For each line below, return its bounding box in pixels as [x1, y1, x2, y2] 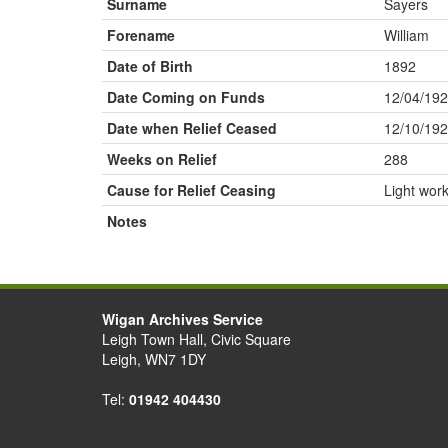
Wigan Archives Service [102, 309, 263, 329]
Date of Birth [107, 56, 193, 76]
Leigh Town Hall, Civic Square [102, 329, 291, 349]
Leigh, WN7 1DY [102, 349, 206, 369]
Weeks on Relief [107, 149, 217, 169]
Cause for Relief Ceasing [107, 180, 276, 200]
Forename [107, 25, 175, 45]
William [384, 25, 429, 45]
